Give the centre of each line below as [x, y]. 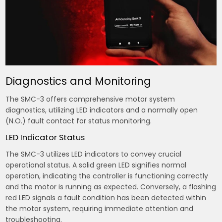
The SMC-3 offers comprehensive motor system [90, 99]
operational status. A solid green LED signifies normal [96, 165]
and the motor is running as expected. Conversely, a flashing [111, 187]
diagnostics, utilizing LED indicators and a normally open [102, 110]
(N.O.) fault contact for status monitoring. [79, 121]
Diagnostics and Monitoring [79, 81]
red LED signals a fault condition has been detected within [106, 198]
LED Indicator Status [45, 138]
